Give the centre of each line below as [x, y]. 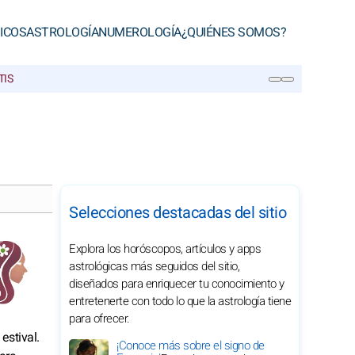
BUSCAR [55, 109]
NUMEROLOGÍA [140, 32]
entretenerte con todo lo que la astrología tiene [180, 301]
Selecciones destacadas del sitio [177, 213]
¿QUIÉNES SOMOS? [233, 32]
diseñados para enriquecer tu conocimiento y [177, 284]
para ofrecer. [99, 319]
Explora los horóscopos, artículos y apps [165, 249]
